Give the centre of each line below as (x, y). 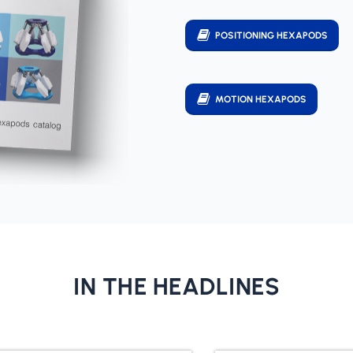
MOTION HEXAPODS (261, 100)
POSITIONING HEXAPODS (272, 36)
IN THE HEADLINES (176, 287)
